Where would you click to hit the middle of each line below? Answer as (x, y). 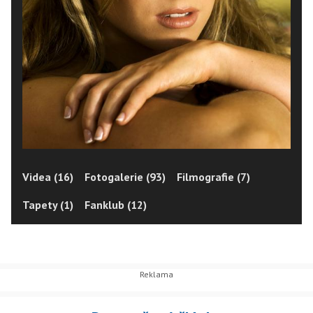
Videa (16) (48, 176)
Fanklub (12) (116, 204)
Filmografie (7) (213, 176)
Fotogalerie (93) (125, 176)
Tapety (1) (48, 204)
